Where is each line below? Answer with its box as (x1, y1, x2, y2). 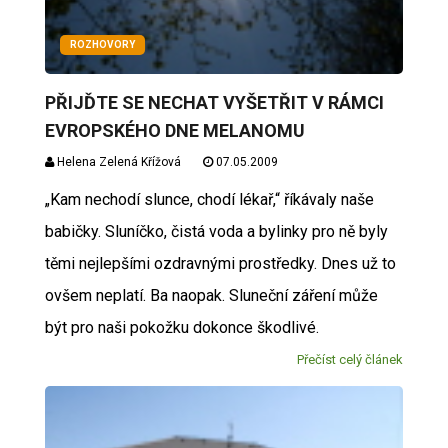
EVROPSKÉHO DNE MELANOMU (44, 119, 305, 141)
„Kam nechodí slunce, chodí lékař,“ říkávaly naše (44, 189, 374, 209)
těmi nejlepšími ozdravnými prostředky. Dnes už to (44, 253, 396, 273)
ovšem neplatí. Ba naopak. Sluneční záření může (44, 285, 378, 305)
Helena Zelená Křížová (53, 154, 181, 169)
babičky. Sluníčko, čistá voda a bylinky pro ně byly (44, 221, 388, 241)
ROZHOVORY (69, 38, 135, 50)
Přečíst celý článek (297, 351, 404, 367)
